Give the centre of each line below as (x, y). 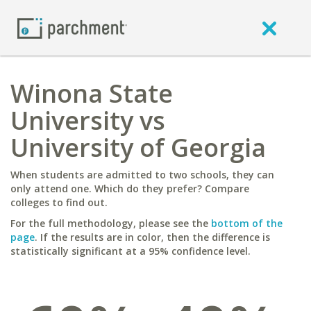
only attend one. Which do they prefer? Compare (130, 188)
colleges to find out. (59, 202)
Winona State (92, 93)
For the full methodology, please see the (111, 223)
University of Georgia (138, 148)
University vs (88, 120)
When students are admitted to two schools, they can (142, 175)
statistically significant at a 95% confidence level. (131, 251)
